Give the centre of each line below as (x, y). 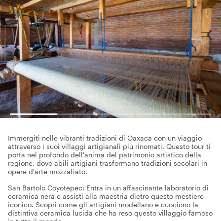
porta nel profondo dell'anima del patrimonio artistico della (105, 155)
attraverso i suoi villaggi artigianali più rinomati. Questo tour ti (109, 146)
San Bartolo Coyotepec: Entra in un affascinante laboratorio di (108, 188)
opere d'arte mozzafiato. (48, 171)
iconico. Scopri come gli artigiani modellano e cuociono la (103, 204)
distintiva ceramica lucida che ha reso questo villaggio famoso (110, 213)
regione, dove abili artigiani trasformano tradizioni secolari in (108, 163)
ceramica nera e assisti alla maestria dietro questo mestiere (106, 196)
